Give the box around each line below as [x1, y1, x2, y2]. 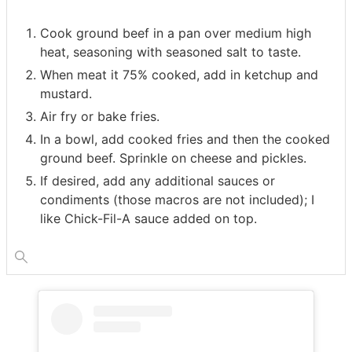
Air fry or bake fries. [40, 108, 159, 124]
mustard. [40, 85, 92, 101]
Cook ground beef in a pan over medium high [40, 24, 311, 41]
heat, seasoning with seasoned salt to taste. [40, 43, 301, 60]
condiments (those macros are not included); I [40, 191, 314, 207]
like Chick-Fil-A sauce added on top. [40, 210, 257, 226]
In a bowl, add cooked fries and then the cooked [40, 130, 330, 147]
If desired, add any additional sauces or [40, 172, 275, 189]
